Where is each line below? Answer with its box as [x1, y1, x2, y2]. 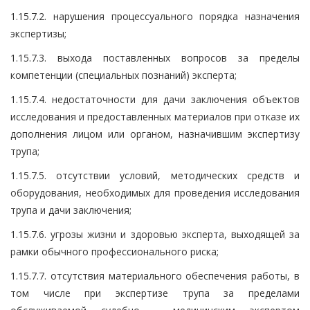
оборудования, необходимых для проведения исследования [10, 185, 300, 199]
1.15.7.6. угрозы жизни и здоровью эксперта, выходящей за [10, 227, 300, 241]
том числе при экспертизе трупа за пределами [10, 286, 300, 300]
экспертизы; [10, 26, 66, 40]
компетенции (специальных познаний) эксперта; [10, 68, 237, 82]
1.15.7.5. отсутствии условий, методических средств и [10, 168, 300, 182]
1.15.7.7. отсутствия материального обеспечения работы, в [10, 268, 300, 282]
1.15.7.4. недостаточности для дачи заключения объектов [10, 92, 300, 106]
